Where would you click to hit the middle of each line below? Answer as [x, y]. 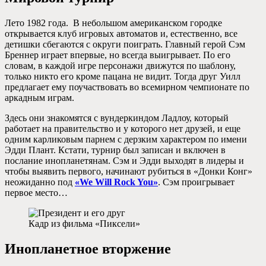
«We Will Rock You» [116, 182]
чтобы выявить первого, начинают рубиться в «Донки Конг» [129, 171]
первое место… [36, 192]
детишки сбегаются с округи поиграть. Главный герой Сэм [125, 44]
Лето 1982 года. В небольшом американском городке [113, 23]
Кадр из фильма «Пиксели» [84, 223]
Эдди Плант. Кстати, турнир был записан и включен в [115, 150]
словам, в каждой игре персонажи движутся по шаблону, [120, 65]
